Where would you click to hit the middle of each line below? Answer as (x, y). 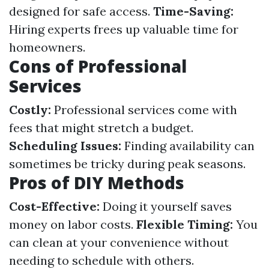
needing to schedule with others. (101, 260)
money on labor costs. (73, 224)
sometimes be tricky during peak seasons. (127, 164)
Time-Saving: (193, 11)
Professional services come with (144, 110)
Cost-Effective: (54, 206)
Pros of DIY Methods (97, 183)
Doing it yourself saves (166, 206)
